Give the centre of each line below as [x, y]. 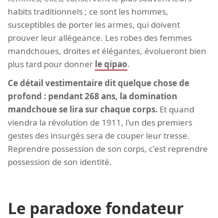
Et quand [176, 109]
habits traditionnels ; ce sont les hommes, [88, 11]
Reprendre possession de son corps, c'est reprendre [108, 148]
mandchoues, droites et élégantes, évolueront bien [107, 51]
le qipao [111, 64]
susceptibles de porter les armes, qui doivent [94, 24]
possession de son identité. [60, 162]
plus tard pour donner [51, 64]
